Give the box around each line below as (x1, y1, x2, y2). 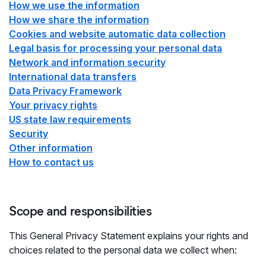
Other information (9, 142, 93, 154)
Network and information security (9, 56, 166, 68)
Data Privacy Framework (9, 85, 122, 97)
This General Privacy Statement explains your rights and (9, 230, 248, 242)
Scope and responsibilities (9, 203, 152, 219)
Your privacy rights (9, 99, 97, 111)
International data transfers (9, 71, 137, 83)
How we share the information (9, 14, 149, 26)
